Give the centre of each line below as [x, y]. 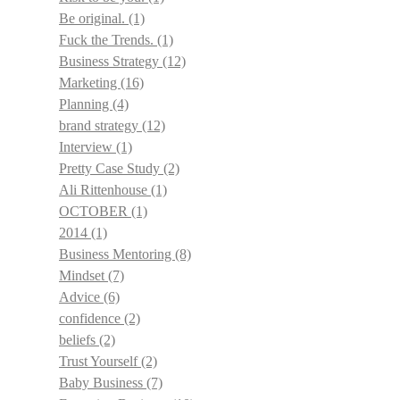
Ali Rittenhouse [105, 190]
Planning [86, 104]
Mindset [83, 275]
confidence [92, 318]
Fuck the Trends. [108, 40]
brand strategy [100, 125]
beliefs [79, 340]
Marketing [90, 83]
